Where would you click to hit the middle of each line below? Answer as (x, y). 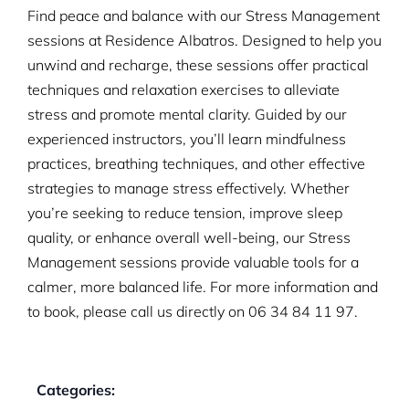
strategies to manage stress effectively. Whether (189, 188)
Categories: (76, 390)
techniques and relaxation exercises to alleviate (184, 89)
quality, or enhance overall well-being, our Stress (189, 237)
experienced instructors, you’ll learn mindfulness (187, 139)
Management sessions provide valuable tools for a (193, 262)
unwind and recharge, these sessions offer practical (198, 65)
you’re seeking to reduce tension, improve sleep (185, 213)
